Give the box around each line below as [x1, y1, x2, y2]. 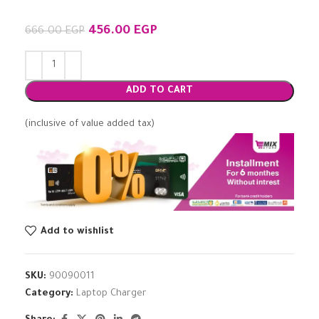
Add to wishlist [40, 226, 114, 238]
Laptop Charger [76, 288, 147, 299]
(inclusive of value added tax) [25, 119, 155, 130]
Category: [25, 288, 73, 299]
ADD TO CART [126, 85, 193, 97]
